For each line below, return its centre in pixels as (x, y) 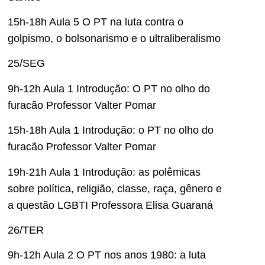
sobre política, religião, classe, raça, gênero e (115, 188)
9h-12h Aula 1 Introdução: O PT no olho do (109, 88)
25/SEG (26, 64)
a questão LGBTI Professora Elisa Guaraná (110, 205)
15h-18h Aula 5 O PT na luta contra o (96, 22)
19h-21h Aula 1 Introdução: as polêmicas (104, 172)
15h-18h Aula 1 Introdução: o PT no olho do (111, 130)
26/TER (26, 230)
